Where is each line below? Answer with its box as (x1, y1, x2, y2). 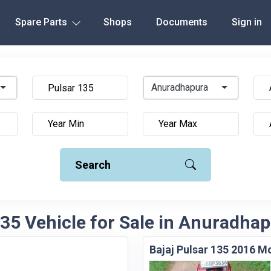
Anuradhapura (151, 82, 208, 93)
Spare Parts (15, 16, 70, 28)
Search (75, 158, 111, 171)
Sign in (231, 16, 262, 28)
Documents (155, 16, 207, 28)
